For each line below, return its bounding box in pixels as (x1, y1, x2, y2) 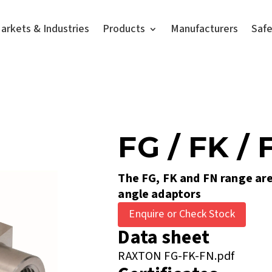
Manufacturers (171, 21, 239, 36)
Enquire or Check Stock (129, 206, 235, 222)
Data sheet (118, 223, 209, 251)
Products (103, 21, 146, 36)
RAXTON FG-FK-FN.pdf (118, 247, 235, 265)
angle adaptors (118, 186, 202, 203)
